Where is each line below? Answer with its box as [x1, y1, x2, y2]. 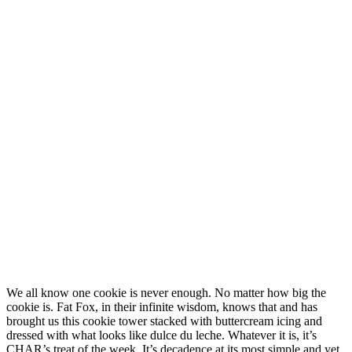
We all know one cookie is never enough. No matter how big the [6, 286, 326, 300]
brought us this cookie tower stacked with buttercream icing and [6, 314, 322, 328]
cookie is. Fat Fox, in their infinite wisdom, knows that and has [6, 300, 317, 314]
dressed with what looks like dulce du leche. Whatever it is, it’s [6, 328, 317, 343]
